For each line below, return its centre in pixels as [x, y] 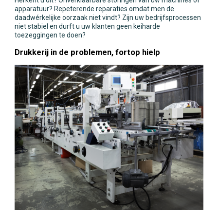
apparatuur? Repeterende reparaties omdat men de [94, 9]
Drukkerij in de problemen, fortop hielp [87, 52]
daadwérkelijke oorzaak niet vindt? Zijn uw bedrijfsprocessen [108, 18]
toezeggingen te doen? [50, 35]
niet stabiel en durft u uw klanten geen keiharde [87, 27]
